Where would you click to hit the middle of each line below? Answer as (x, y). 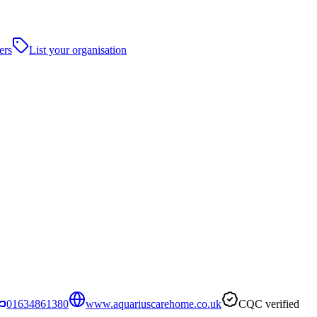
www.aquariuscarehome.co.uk (154, 304)
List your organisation (78, 50)
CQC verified (269, 304)
